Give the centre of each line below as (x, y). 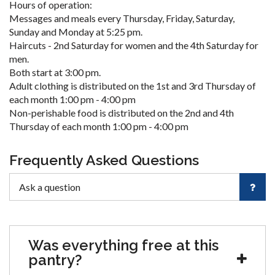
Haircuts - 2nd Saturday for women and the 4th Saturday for (134, 45)
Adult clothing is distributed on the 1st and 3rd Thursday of (133, 86)
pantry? (55, 260)
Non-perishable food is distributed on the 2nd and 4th (122, 113)
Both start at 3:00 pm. (55, 72)
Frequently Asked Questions (104, 160)
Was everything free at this (123, 245)
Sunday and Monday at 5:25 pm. (76, 32)
